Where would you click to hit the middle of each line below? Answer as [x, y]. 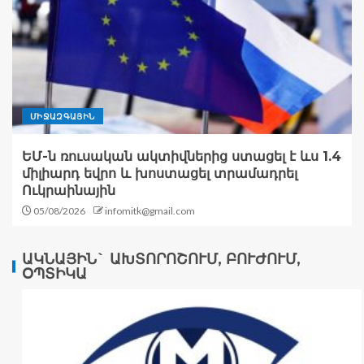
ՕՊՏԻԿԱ [54, 274]
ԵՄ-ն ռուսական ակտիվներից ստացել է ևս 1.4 [182, 157]
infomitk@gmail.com [150, 211]
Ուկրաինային [69, 191]
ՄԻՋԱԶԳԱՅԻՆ [63, 117]
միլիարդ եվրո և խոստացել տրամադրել [160, 174]
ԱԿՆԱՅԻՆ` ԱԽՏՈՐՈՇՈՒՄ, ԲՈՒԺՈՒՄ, [161, 260]
